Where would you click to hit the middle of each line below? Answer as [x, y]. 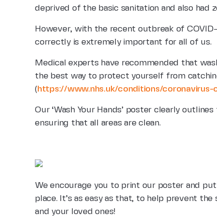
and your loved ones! [75, 212]
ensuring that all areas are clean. [98, 123]
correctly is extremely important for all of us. [123, 42]
